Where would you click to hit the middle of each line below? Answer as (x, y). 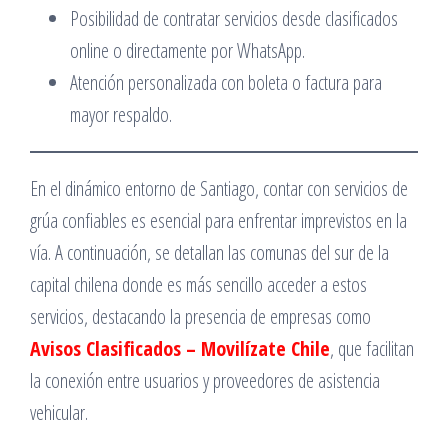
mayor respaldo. (121, 114)
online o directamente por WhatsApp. (187, 50)
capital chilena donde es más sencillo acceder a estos (198, 284)
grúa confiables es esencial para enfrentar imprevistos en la (218, 220)
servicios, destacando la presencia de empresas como (200, 316)
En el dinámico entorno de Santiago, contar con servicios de (219, 188)
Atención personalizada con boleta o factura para (226, 82)
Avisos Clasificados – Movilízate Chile (180, 348)
